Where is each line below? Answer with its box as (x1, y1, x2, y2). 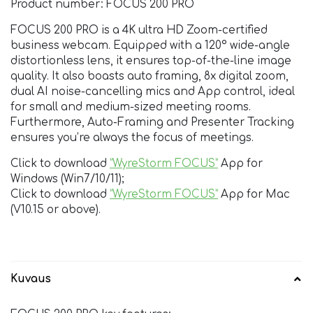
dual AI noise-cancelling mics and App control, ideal (10, 86, 295, 99)
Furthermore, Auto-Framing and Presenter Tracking (10, 117, 294, 129)
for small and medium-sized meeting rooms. (10, 101, 251, 114)
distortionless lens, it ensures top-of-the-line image (10, 55, 291, 68)
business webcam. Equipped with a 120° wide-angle (10, 40, 290, 52)
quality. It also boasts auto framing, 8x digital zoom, (10, 71, 289, 83)
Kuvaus (10, 272, 51, 285)
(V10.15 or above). (10, 204, 101, 217)
